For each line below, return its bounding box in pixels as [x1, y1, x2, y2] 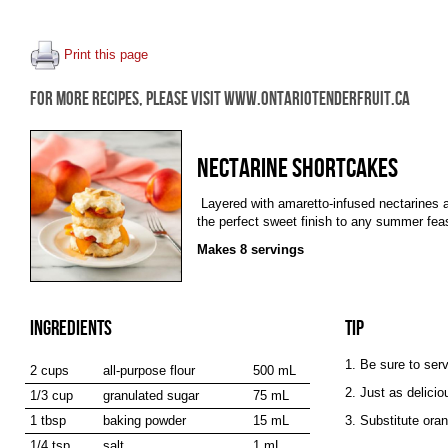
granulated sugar [103, 388, 199, 403]
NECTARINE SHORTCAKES [197, 153, 398, 185]
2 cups [30, 363, 69, 378]
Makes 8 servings [197, 242, 304, 257]
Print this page [60, 46, 148, 62]
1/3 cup [30, 388, 73, 403]
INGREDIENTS [30, 316, 112, 341]
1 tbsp [30, 413, 66, 428]
